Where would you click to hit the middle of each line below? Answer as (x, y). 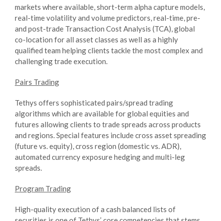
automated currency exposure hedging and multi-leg (100, 157)
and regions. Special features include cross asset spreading (110, 135)
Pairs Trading (37, 82)
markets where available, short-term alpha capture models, (110, 7)
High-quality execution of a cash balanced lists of (95, 209)
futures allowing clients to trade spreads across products (108, 124)
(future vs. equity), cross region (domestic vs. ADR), (98, 146)
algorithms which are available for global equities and (102, 113)
